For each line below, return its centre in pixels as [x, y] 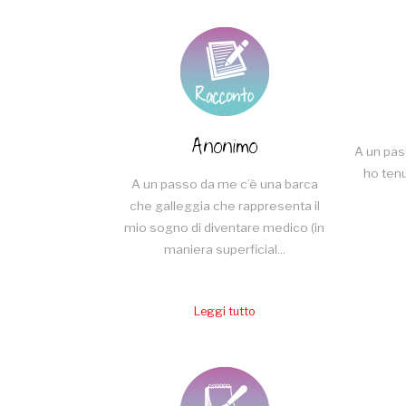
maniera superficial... [224, 250]
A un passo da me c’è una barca [224, 184]
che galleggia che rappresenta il [224, 206]
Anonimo [224, 148]
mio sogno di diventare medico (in [224, 228]
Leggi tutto [224, 312]
